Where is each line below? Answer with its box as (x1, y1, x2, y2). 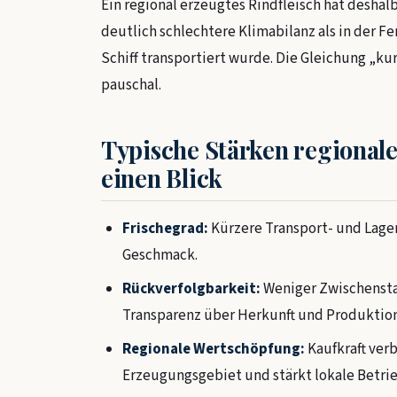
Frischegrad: (122, 218, 208, 240)
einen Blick (101, 161, 223, 194)
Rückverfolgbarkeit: (122, 278, 261, 300)
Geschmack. (122, 245, 198, 267)
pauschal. (101, 74, 161, 97)
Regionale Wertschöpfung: (122, 339, 305, 361)
